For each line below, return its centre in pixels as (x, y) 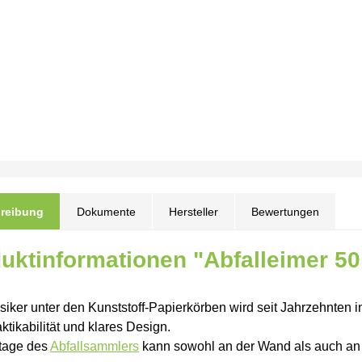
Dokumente (106, 212)
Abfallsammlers (95, 346)
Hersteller (194, 212)
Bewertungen (285, 212)
